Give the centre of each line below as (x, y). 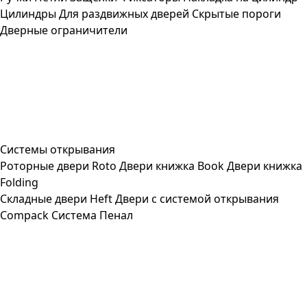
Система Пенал (92, 215)
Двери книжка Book (172, 166)
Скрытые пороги (236, 14)
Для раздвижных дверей (124, 14)
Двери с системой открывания (197, 199)
